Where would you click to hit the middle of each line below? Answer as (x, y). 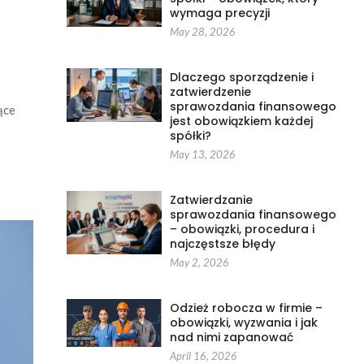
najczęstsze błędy (223, 244)
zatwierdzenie (211, 92)
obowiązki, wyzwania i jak (244, 323)
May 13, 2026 (203, 154)
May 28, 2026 (203, 32)
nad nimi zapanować (232, 337)
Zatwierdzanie (212, 200)
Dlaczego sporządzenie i (242, 77)
